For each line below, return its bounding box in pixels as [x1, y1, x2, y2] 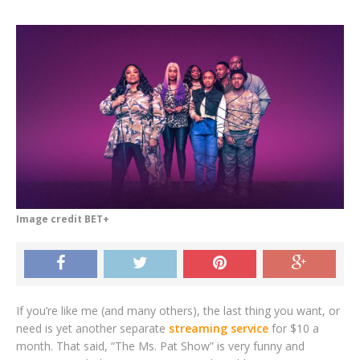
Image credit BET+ [16, 211, 109, 226]
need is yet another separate [16, 320, 169, 336]
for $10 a [268, 320, 319, 336]
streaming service [169, 320, 268, 336]
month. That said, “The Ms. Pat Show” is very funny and [16, 337, 305, 354]
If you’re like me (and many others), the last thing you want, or [16, 302, 340, 318]
